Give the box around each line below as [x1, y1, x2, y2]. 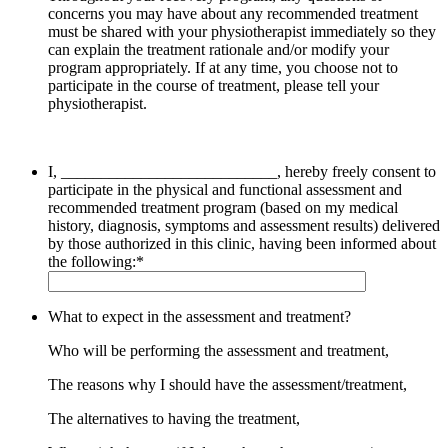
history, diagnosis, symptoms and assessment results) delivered [48, 217, 440, 235]
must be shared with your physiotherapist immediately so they [48, 23, 436, 41]
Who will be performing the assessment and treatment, [48, 342, 389, 360]
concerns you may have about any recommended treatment [48, 5, 418, 23]
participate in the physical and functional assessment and [48, 181, 402, 199]
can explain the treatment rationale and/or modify [48, 41, 356, 59]
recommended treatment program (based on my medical [48, 199, 398, 217]
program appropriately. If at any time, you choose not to [48, 59, 398, 77]
